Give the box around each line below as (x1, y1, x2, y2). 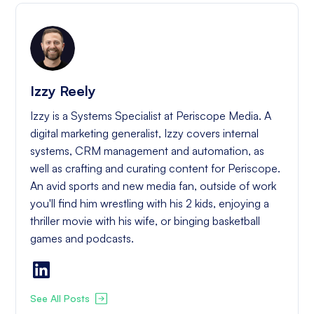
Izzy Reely (30, 82, 97, 100)
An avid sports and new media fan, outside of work (30, 179, 277, 193)
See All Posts (30, 292, 90, 305)
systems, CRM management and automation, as (30, 144, 265, 158)
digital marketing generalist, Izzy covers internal (30, 126, 259, 140)
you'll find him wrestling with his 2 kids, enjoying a (30, 196, 270, 210)
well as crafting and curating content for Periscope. (30, 161, 281, 175)
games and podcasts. (30, 231, 135, 245)
